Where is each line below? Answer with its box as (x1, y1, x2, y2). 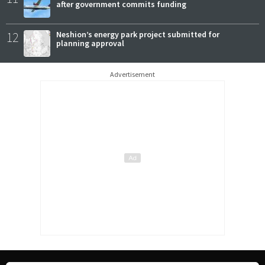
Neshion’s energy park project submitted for (56, 29, 219, 40)
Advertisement (110, 70, 155, 79)
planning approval (56, 38, 124, 49)
